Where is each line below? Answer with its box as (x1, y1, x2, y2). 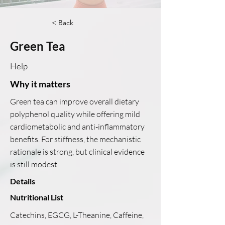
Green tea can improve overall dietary (10, 96, 139, 106)
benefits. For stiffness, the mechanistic (10, 134, 141, 144)
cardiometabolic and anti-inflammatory (10, 122, 145, 132)
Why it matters (10, 78, 70, 89)
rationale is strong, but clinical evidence (10, 147, 145, 157)
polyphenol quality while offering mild (10, 109, 140, 119)
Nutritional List (10, 192, 63, 202)
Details (10, 176, 35, 186)
